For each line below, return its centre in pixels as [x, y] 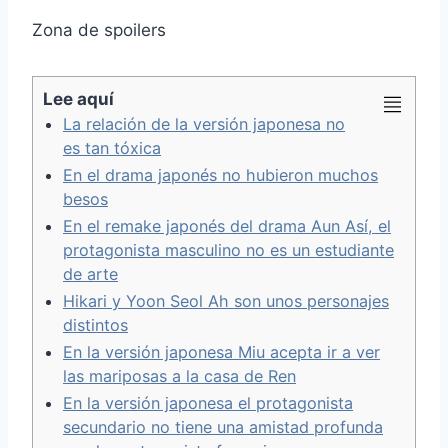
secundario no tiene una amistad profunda [223, 426]
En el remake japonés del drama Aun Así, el [227, 225]
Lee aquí [78, 98]
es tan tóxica [112, 147]
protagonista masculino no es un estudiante [228, 249]
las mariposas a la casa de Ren [179, 375]
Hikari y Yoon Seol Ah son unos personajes [226, 300]
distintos [95, 324]
